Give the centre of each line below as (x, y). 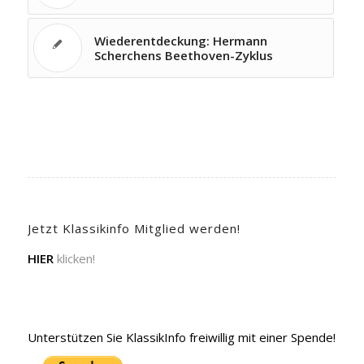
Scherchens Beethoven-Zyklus (183, 55)
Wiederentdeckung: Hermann (180, 41)
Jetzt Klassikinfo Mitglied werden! (134, 228)
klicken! (74, 258)
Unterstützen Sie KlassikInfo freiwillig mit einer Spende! (181, 337)
